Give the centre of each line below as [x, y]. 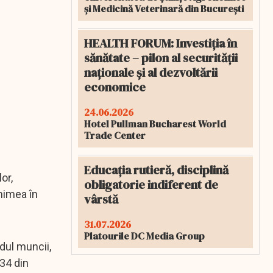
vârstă [101, 199]
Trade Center [115, 135]
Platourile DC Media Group [144, 236]
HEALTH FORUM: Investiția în [161, 43]
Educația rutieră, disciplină [156, 170]
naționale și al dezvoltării [151, 73]
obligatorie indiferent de [151, 185]
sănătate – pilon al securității [161, 58]
